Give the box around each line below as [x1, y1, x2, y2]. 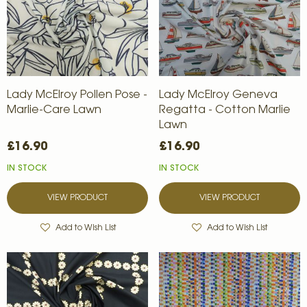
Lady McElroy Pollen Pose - [7, 90, 147, 101]
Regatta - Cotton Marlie [158, 105, 291, 116]
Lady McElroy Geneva [158, 90, 278, 101]
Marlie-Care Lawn [7, 105, 101, 116]
